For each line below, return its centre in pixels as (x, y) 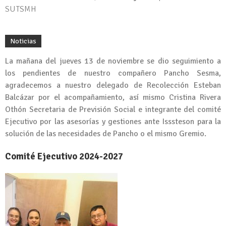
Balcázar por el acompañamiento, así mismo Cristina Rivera (113, 98)
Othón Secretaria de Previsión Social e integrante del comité (113, 110)
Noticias (23, 41)
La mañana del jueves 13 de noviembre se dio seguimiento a (113, 61)
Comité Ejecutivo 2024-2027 (64, 156)
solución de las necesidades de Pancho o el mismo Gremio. (106, 134)
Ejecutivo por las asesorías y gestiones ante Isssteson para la (113, 122)
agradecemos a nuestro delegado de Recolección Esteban (113, 86)
